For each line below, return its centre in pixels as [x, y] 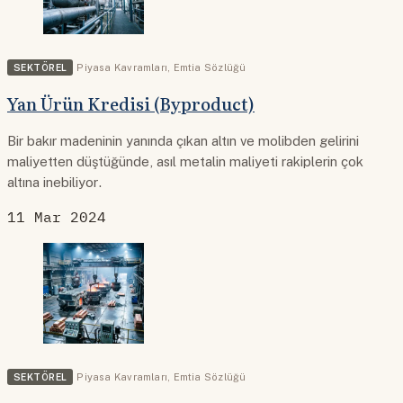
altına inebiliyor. [55, 183]
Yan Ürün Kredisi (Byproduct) [131, 104]
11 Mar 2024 [57, 216]
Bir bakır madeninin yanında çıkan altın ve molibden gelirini [183, 141]
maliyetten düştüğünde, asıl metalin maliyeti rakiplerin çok [185, 162]
